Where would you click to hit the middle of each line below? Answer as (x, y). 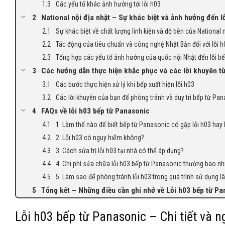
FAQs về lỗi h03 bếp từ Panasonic (95, 111)
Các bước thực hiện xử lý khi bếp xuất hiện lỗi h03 (125, 85)
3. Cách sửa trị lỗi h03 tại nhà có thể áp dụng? (120, 151)
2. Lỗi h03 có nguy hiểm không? (100, 138)
